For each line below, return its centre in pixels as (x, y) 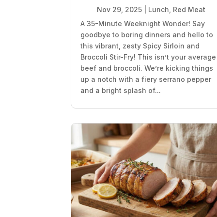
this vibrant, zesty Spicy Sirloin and (140, 46)
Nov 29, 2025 (119, 10)
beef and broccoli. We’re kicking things (147, 68)
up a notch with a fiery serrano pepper (146, 79)
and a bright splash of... (121, 91)
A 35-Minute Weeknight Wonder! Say (143, 24)
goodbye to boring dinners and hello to (147, 35)
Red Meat (189, 10)
